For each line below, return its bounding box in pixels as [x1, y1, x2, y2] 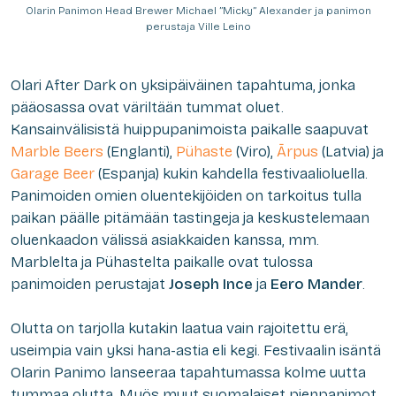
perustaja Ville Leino [145, 19, 251, 33]
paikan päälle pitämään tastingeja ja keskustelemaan [11, 208, 369, 227]
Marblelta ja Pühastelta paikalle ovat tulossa [11, 252, 313, 271]
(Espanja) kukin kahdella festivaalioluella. [98, 164, 368, 183]
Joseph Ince [169, 274, 253, 293]
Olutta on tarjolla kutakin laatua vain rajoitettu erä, [11, 318, 348, 338]
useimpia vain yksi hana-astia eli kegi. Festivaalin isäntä [11, 340, 381, 360]
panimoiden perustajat [11, 274, 169, 293]
